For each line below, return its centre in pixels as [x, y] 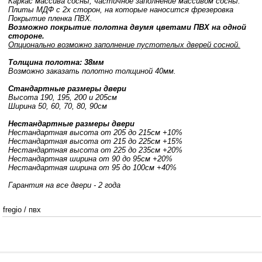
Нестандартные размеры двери [71, 124]
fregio [12, 210]
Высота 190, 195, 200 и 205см [63, 97]
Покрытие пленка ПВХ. [50, 18]
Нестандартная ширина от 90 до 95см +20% [90, 159]
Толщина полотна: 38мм [56, 62]
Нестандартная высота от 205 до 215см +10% [95, 132]
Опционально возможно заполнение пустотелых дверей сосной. [124, 45]
